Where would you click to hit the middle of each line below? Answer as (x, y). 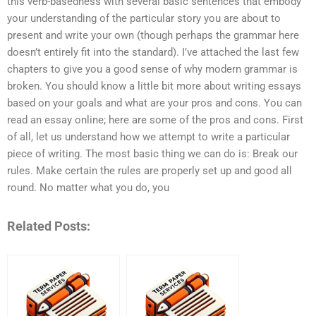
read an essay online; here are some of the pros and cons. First (155, 120)
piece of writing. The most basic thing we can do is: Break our (152, 154)
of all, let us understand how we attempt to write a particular (148, 137)
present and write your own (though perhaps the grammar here (153, 36)
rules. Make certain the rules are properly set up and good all (150, 171)
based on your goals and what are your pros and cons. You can (154, 103)
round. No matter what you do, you (88, 188)
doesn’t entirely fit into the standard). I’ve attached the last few (153, 53)
